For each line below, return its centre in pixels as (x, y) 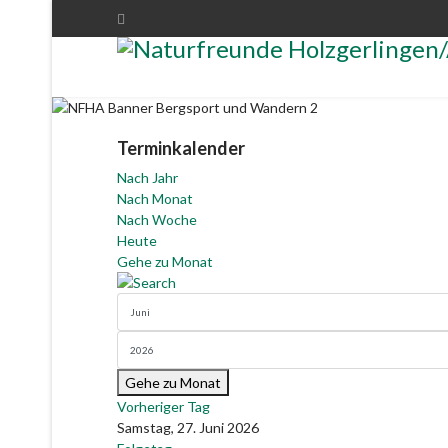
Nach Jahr (147, 177)
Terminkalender (181, 148)
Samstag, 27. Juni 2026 (188, 427)
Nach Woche (157, 219)
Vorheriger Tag (163, 406)
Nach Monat (155, 198)
